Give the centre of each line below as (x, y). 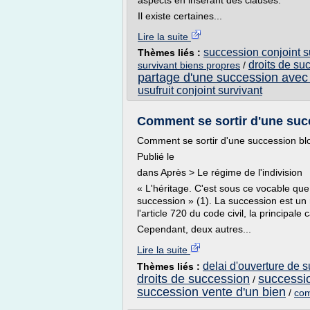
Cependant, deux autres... (194, 229)
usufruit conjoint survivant (200, 90)
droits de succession (193, 279)
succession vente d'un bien (211, 292)
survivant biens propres (189, 65)
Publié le (156, 156)
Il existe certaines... (180, 16)
